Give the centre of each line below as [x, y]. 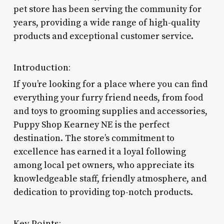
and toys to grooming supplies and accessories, [110, 111]
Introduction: [42, 67]
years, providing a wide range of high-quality [106, 22]
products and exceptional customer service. [103, 36]
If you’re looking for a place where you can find [110, 84]
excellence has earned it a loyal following [99, 151]
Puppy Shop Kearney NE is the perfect [91, 124]
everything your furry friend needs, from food [108, 97]
